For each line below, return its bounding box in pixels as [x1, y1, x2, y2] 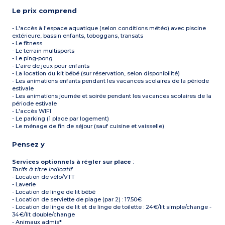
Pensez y [12, 140, 45, 149]
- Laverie [12, 181, 36, 188]
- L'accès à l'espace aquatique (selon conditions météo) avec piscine [12, 25, 206, 32]
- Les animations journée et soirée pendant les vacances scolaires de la [12, 92, 212, 100]
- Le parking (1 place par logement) [12, 115, 109, 123]
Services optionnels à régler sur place [12, 158, 132, 166]
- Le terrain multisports [12, 47, 75, 55]
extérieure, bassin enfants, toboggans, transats [12, 32, 144, 40]
